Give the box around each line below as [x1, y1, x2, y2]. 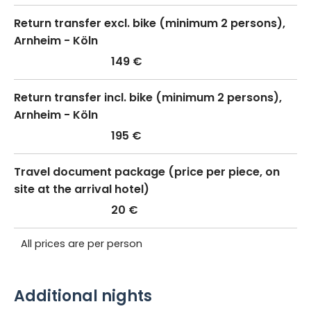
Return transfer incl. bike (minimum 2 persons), [14, 89, 282, 106]
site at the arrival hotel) [14, 180, 149, 197]
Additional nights [14, 285, 152, 307]
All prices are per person [21, 236, 142, 251]
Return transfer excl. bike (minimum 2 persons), [14, 15, 285, 31]
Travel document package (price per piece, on [14, 163, 280, 180]
